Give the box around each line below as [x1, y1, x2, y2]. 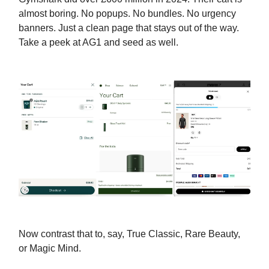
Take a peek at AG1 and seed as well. [19, 37, 178, 47]
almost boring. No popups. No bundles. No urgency [19, 8, 236, 19]
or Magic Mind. [19, 243, 81, 254]
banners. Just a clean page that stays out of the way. [19, 22, 239, 33]
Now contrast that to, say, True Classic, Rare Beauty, [19, 229, 240, 240]
